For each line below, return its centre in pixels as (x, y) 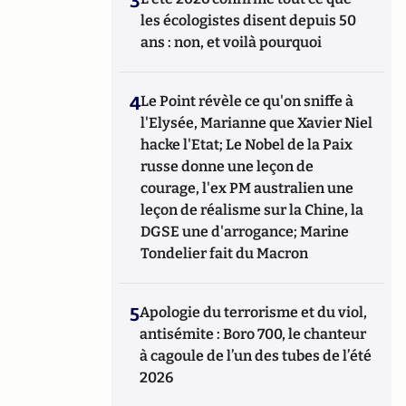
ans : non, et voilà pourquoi (232, 43)
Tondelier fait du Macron (225, 254)
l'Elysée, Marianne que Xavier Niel (257, 123)
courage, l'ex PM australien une (247, 188)
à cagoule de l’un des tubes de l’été (256, 356)
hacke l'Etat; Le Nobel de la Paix (247, 145)
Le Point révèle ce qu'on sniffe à (247, 101)
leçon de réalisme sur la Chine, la (252, 210)
